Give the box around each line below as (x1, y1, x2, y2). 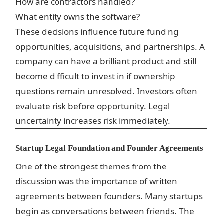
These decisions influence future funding (15, 26, 179, 38)
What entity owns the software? (15, 11, 140, 23)
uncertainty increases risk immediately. (15, 115, 171, 127)
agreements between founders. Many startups (15, 190, 203, 202)
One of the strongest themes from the (15, 161, 167, 172)
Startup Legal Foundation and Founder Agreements (15, 143, 204, 153)
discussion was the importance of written (15, 175, 178, 187)
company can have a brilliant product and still (15, 55, 197, 67)
